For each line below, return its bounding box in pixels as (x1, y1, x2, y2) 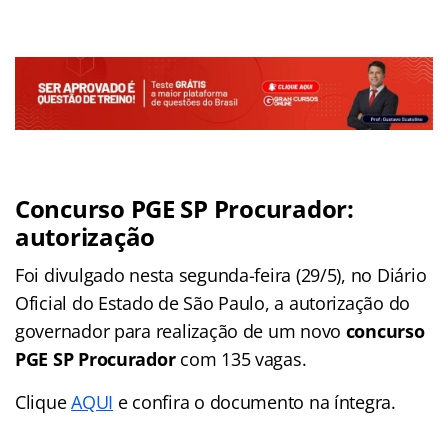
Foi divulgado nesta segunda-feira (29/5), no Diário (15, 263, 427, 288)
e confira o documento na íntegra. (113, 390, 396, 415)
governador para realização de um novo (15, 319, 346, 344)
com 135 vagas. (175, 347, 307, 372)
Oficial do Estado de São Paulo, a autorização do (15, 291, 411, 316)
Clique (15, 390, 72, 415)
